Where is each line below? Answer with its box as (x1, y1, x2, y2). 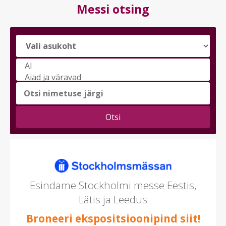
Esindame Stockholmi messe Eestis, (30, 178, 196, 192)
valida (16, 131, 54, 148)
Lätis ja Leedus (79, 192, 147, 206)
